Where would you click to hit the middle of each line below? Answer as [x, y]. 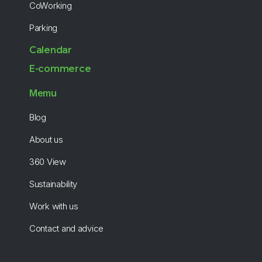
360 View [48, 162]
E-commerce [60, 69]
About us [46, 139]
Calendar [51, 50]
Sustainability [54, 184]
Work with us [54, 206]
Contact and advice [67, 228]
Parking [44, 28]
